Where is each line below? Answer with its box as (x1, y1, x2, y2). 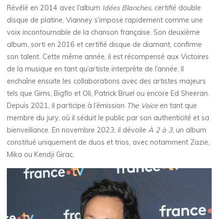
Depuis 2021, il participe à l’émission (7, 101, 127, 110)
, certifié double (151, 3, 201, 13)
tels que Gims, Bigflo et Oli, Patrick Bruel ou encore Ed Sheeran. (7, 89, 210, 98)
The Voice (127, 101, 158, 110)
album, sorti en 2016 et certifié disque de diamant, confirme (7, 40, 202, 49)
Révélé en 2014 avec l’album (7, 3, 103, 13)
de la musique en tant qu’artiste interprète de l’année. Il (7, 65, 184, 74)
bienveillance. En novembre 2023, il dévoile (7, 126, 149, 135)
